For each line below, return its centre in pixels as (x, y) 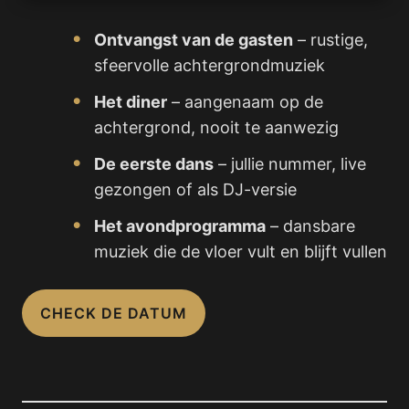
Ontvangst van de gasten (194, 39)
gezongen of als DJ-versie (195, 189)
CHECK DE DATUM (114, 313)
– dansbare (310, 225)
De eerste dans (154, 163)
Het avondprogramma (180, 225)
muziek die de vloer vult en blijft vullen (241, 251)
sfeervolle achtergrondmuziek (210, 65)
